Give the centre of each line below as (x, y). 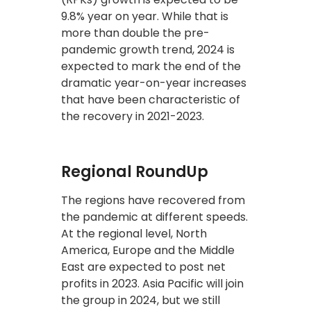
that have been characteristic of (151, 99)
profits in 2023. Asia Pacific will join (152, 283)
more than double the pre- (135, 33)
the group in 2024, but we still (141, 300)
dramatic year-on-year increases (154, 83)
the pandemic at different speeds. (154, 217)
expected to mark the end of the (151, 66)
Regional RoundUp (135, 171)
